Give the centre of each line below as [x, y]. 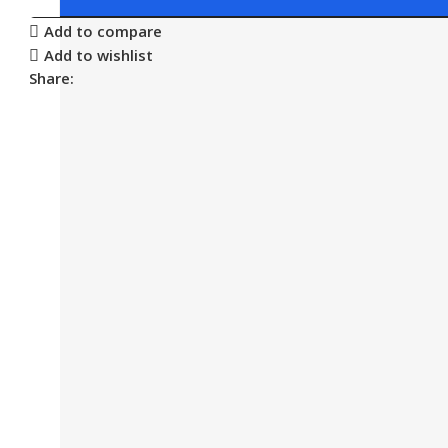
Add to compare [102, 31]
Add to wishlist [98, 55]
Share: [52, 77]
